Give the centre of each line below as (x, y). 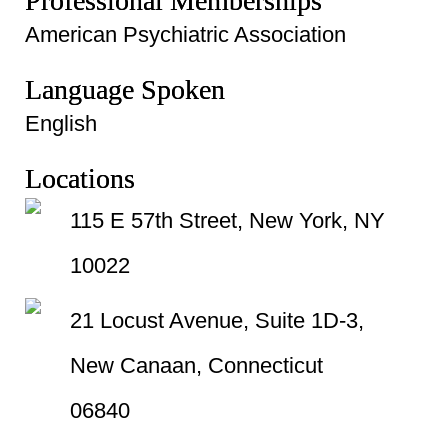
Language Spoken (125, 89)
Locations (80, 178)
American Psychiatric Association (185, 34)
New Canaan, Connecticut (196, 365)
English (61, 123)
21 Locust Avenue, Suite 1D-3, (217, 320)
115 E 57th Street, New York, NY (227, 220)
